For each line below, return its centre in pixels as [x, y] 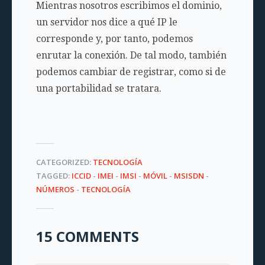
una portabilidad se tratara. [98, 89]
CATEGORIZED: [64, 162]
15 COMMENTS [87, 237]
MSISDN [189, 176]
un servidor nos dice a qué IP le [106, 22]
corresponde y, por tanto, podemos [114, 39]
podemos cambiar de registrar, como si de [131, 72]
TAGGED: [54, 176]
